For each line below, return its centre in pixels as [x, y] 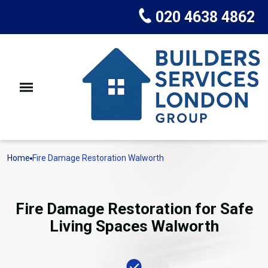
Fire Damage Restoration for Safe [134, 209]
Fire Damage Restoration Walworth [98, 158]
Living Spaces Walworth [134, 226]
